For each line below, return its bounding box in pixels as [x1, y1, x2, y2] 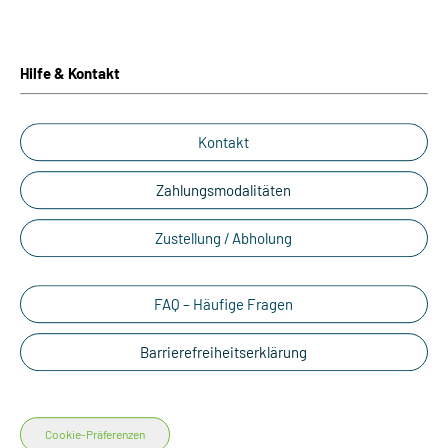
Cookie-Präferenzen [45, 427, 145, 442]
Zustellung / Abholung [155, 229, 293, 247]
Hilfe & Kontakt [20, 64, 120, 82]
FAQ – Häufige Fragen [154, 295, 294, 313]
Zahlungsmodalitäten [156, 181, 292, 199]
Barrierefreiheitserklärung [140, 343, 308, 361]
